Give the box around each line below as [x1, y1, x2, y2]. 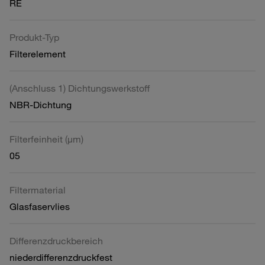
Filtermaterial [9, 184, 66, 196]
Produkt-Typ [9, 31, 59, 43]
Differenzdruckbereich [9, 235, 103, 247]
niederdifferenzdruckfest [9, 251, 112, 263]
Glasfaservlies [9, 201, 70, 212]
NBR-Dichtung [9, 99, 72, 111]
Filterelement [9, 48, 66, 60]
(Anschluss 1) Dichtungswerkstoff [9, 82, 150, 94]
